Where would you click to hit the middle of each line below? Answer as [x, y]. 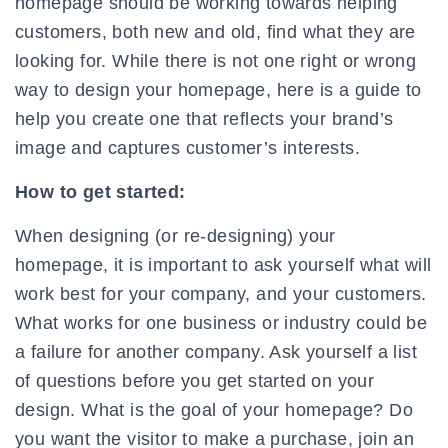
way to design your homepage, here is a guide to [218, 90]
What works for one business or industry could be [221, 323]
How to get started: [100, 192]
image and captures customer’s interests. [187, 148]
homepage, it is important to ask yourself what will [223, 265]
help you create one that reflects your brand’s [204, 119]
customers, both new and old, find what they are [215, 32]
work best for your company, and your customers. [221, 294]
